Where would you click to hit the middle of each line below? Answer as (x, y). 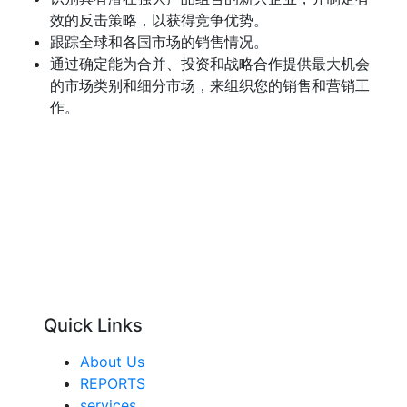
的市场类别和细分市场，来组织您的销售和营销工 (210, 85)
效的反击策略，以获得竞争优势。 (159, 20)
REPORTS (113, 383)
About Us (112, 362)
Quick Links (93, 325)
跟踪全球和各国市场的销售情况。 (159, 42)
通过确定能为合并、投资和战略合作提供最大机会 (210, 64)
